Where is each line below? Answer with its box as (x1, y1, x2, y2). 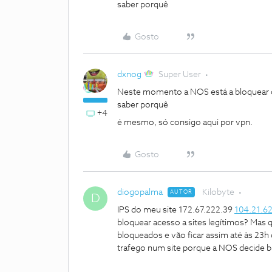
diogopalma (117, 188, 163, 197)
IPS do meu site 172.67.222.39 (117, 206, 234, 214)
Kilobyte (202, 188, 234, 197)
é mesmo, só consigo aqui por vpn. (117, 118, 253, 127)
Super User (158, 70, 202, 79)
